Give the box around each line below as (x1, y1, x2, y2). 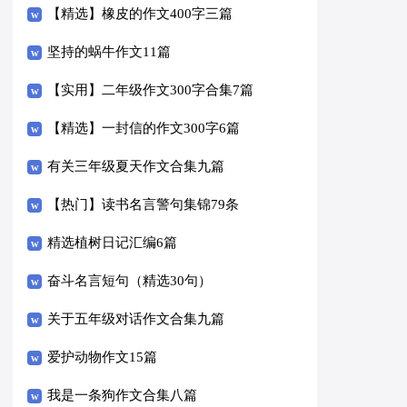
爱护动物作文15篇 (47, 349, 158, 364)
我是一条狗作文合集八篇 (47, 387, 198, 402)
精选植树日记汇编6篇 (47, 234, 178, 250)
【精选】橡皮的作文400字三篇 (47, 5, 233, 21)
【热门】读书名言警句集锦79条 (47, 196, 240, 212)
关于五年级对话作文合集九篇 (47, 311, 225, 326)
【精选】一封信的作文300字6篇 (47, 120, 241, 135)
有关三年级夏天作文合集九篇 (47, 158, 225, 174)
